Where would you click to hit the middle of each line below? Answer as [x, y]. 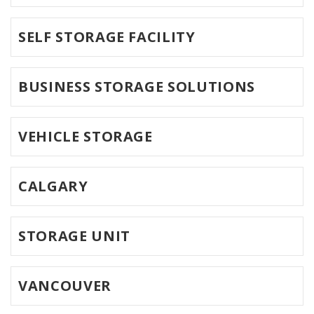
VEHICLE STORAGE [86, 137]
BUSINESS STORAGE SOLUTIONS [137, 87]
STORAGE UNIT [74, 236]
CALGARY [53, 186]
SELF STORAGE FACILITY [107, 37]
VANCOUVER [65, 286]
